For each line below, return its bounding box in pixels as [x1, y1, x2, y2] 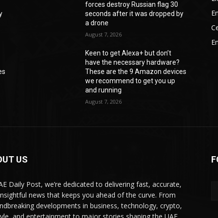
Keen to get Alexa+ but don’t [85, 49, 172, 57]
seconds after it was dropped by [85, 9, 184, 18]
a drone [85, 18, 109, 27]
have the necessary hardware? [85, 58, 180, 66]
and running [85, 86, 122, 94]
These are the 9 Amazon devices [85, 67, 187, 75]
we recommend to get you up [85, 76, 176, 85]
